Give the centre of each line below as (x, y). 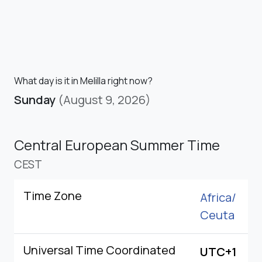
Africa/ (218, 197)
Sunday (35, 99)
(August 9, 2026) (104, 99)
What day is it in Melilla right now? (83, 80)
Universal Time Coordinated (99, 250)
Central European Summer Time (117, 144)
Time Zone (53, 195)
